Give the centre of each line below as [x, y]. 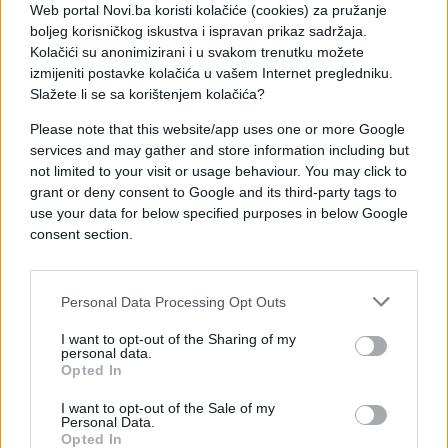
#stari [66, 405]
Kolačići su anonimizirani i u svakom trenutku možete [197, 52]
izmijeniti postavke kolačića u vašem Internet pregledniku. [211, 73]
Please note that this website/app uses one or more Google [217, 129]
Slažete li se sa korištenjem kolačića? [149, 94]
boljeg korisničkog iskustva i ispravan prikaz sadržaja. [198, 31]
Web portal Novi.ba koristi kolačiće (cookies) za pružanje [208, 10]
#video [229, 361]
